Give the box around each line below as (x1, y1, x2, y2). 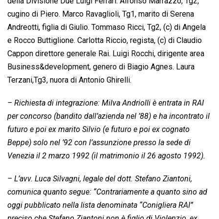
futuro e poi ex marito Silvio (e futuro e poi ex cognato (7, 125, 190, 134)
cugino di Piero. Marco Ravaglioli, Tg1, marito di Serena (7, 9, 194, 19)
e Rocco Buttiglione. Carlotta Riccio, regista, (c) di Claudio (7, 36, 202, 45)
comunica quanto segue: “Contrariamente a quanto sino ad (7, 187, 207, 197)
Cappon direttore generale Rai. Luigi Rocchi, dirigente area (7, 49, 204, 59)
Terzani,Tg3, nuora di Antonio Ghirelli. (7, 75, 131, 85)
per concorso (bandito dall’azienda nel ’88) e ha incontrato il (7, 111, 210, 121)
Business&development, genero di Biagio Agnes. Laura (7, 62, 195, 72)
